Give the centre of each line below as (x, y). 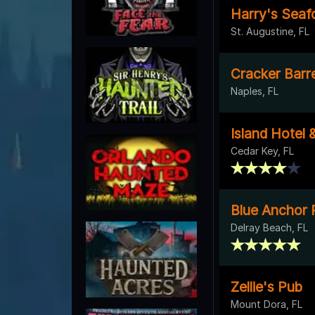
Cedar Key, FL (262, 150)
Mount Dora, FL (266, 304)
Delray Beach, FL (269, 227)
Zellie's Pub (266, 287)
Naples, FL (255, 91)
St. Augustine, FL (270, 31)
